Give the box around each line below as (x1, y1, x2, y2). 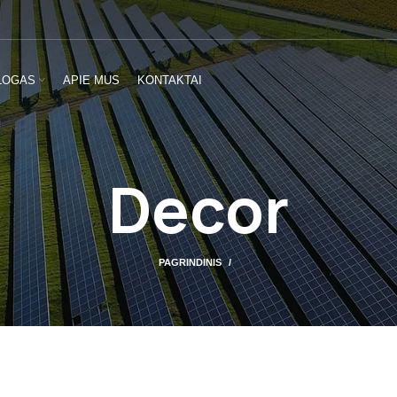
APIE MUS (63, 73, 120, 87)
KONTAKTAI (137, 73, 202, 87)
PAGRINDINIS (159, 257, 222, 269)
